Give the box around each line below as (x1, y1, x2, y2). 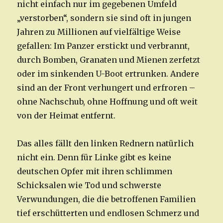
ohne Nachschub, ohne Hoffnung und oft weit (17, 97, 198, 107)
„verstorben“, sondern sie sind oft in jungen (17, 13, 192, 23)
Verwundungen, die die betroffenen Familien (17, 194, 196, 205)
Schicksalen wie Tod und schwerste (17, 180, 162, 191)
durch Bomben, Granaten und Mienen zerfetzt (17, 55, 201, 65)
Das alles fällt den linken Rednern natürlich (17, 138, 194, 149)
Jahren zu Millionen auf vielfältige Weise (17, 27, 181, 37)
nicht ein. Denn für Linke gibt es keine (17, 152, 172, 163)
